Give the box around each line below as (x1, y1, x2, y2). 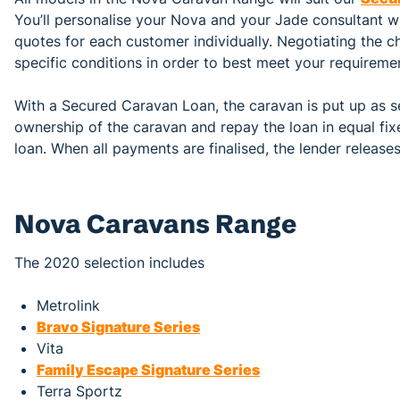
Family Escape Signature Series (37, 360, 260, 379)
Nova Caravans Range (14, 207, 296, 239)
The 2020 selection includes (14, 253, 204, 271)
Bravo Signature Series (37, 317, 200, 336)
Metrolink (37, 296, 100, 314)
